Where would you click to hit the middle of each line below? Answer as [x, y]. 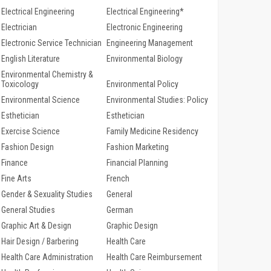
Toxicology [20, 84]
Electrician [19, 28]
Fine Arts [16, 179]
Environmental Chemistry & [47, 75]
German [119, 210]
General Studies [28, 210]
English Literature [31, 59]
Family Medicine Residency [152, 132]
